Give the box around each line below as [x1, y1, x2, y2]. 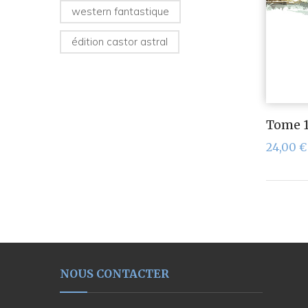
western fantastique [71, 5, 169, 19]
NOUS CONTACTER [60, 267, 169, 281]
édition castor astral [71, 35, 168, 49]
